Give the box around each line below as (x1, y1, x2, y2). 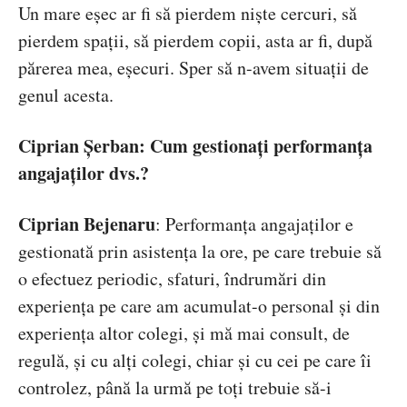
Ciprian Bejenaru (18, 211, 155, 238)
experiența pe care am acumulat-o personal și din (18, 293, 380, 319)
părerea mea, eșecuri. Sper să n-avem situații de (18, 55, 369, 81)
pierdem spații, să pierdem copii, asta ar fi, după (18, 28, 372, 54)
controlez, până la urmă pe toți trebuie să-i (18, 375, 332, 401)
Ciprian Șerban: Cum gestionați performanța (18, 133, 372, 160)
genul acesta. (18, 83, 114, 108)
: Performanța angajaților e (155, 212, 353, 237)
